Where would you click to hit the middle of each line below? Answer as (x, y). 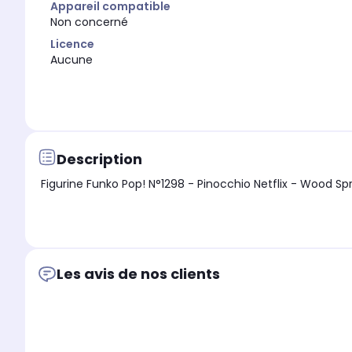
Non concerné (89, 22)
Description (99, 159)
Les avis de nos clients (138, 274)
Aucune (71, 60)
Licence (72, 44)
